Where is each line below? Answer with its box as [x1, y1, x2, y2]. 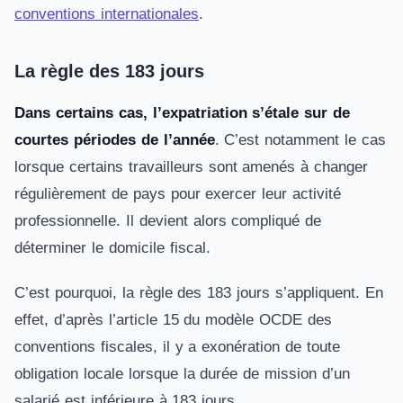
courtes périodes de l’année [14, 131, 215, 148]
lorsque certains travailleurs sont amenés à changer [14, 158, 369, 175]
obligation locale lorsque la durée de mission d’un [14, 365, 350, 382]
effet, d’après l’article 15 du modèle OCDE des [14, 311, 332, 328]
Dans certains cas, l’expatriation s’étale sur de [14, 104, 351, 121]
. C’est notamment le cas [214, 131, 386, 148]
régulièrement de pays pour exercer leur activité [14, 185, 342, 202]
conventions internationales [14, 5, 199, 22]
